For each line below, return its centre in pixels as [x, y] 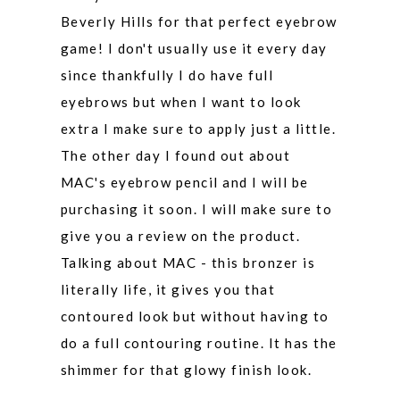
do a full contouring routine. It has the [199, 342]
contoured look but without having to [195, 316]
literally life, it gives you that [168, 289]
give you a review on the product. [180, 235]
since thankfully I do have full [167, 75]
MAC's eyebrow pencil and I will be [184, 182]
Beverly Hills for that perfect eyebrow [199, 21]
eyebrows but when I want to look [181, 101]
